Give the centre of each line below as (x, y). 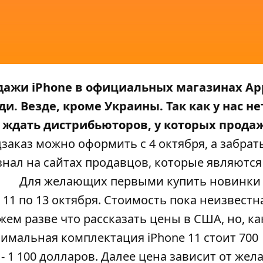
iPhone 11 (174, 238)
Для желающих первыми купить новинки (140, 181)
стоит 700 (230, 238)
